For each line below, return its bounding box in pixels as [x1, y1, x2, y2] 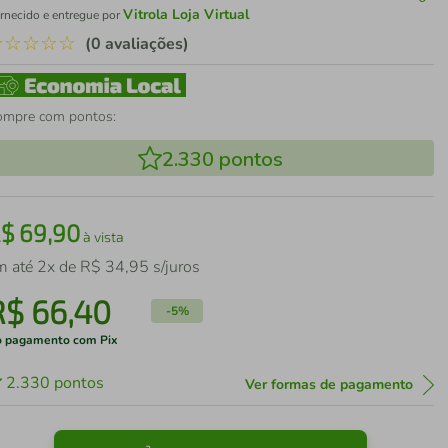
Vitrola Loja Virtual [123, 5, 250, 24]
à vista [80, 228, 125, 245]
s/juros [149, 256, 201, 278]
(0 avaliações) [85, 33, 190, 55]
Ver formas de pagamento [244, 375, 413, 394]
